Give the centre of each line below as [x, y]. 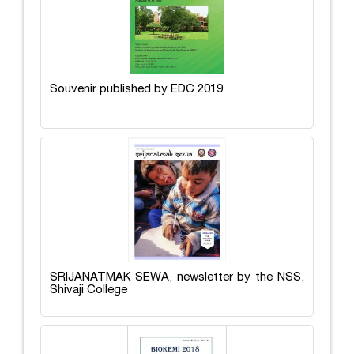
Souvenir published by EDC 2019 [136, 89]
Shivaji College [88, 290]
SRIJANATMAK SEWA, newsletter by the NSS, [177, 277]
